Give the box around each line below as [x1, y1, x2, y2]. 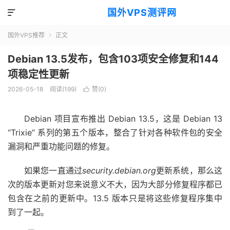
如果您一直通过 [24, 165, 82, 176]
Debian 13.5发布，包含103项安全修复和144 [8, 53, 219, 65]
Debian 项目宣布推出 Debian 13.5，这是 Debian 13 [24, 113, 222, 124]
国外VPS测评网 [107, 7, 177, 18]
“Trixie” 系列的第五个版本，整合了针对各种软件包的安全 [8, 127, 222, 138]
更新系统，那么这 [156, 165, 222, 176]
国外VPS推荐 [8, 31, 45, 39]
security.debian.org [82, 165, 156, 176]
